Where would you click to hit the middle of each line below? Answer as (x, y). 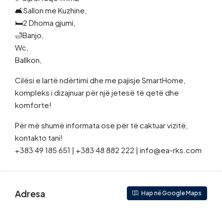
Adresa (30, 193)
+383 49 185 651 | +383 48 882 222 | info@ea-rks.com (108, 150)
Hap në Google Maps (171, 193)
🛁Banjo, (29, 35)
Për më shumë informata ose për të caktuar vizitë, (101, 125)
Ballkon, (28, 60)
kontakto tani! (39, 138)
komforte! (33, 105)
